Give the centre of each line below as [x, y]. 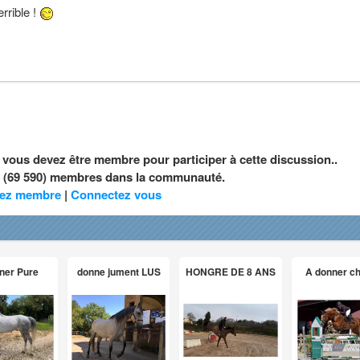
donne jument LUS [119, 272]
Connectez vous [116, 194]
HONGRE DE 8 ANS [231, 272]
